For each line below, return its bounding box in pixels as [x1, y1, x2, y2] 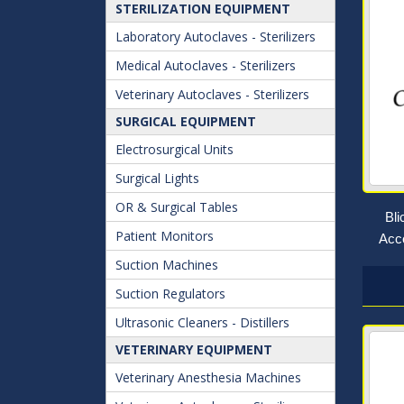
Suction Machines [115, 256, 218, 273]
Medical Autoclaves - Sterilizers [115, 57, 296, 74]
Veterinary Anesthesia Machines [115, 369, 301, 386]
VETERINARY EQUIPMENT [115, 341, 272, 358]
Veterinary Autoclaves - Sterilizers [115, 86, 309, 103]
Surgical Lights [115, 170, 199, 187]
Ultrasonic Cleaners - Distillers [115, 314, 289, 331]
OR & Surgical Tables [115, 198, 238, 216]
